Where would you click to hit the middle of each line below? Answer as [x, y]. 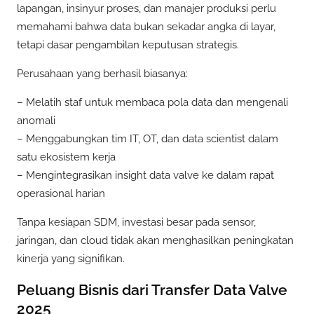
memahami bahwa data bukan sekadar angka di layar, [146, 26]
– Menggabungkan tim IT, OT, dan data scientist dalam [148, 139]
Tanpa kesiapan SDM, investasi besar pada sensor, [136, 223]
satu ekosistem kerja [66, 157]
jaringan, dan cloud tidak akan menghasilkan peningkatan [155, 241]
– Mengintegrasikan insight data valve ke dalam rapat [145, 176]
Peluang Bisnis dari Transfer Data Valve [152, 289]
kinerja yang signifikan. [71, 259]
